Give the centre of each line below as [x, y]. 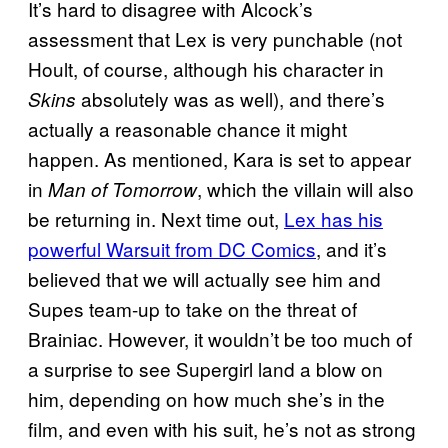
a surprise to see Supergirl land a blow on [205, 369]
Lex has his [333, 219]
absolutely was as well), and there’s [230, 99]
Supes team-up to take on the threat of [192, 309]
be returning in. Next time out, [156, 219]
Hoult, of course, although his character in [206, 69]
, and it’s [351, 249]
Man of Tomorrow [122, 189]
